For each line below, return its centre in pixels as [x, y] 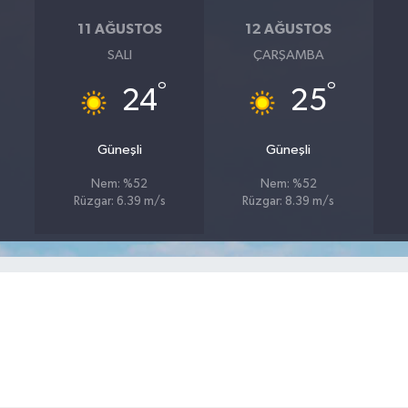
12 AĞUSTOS [289, 29]
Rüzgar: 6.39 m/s [119, 202]
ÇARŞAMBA [288, 56]
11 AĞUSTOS [119, 29]
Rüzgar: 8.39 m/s [289, 202]
